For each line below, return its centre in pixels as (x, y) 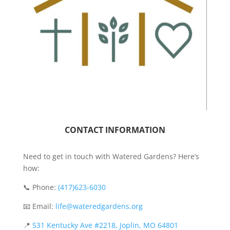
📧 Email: (39, 206)
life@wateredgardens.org (99, 206)
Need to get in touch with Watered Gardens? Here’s (111, 157)
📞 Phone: (40, 187)
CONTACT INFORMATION (115, 130)
